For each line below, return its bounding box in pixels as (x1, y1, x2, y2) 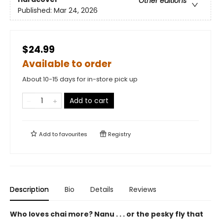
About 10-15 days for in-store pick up (22, 74, 138, 84)
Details (90, 184, 113, 194)
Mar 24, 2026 (54, 5, 98, 16)
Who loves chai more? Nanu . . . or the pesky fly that (10, 209, 203, 219)
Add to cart (70, 96, 109, 106)
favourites (59, 130, 87, 138)
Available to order (22, 57, 111, 71)
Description (10, 184, 49, 194)
